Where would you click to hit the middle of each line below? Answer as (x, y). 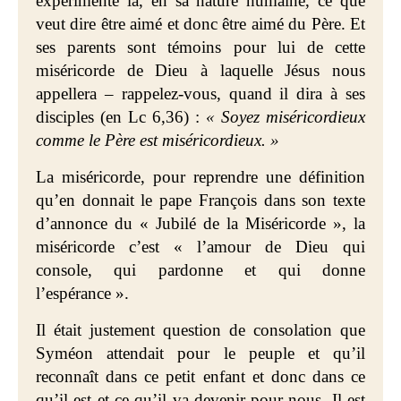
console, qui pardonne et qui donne (200, 270)
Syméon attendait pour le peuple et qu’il (200, 353)
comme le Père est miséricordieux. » (158, 140)
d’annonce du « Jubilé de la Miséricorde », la (200, 223)
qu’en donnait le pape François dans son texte (200, 200)
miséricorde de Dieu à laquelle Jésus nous (200, 70)
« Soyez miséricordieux (286, 117)
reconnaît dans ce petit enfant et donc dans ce (200, 376)
